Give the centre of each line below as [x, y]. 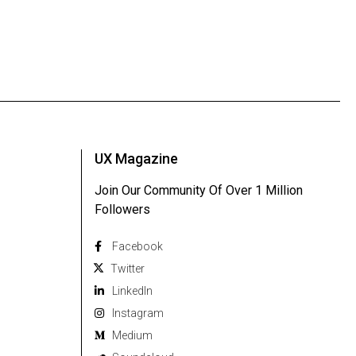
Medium [132, 336]
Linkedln [132, 291]
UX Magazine [136, 159]
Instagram [138, 313]
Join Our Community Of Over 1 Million [199, 191]
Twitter [128, 269]
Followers [122, 210]
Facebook [137, 247]
